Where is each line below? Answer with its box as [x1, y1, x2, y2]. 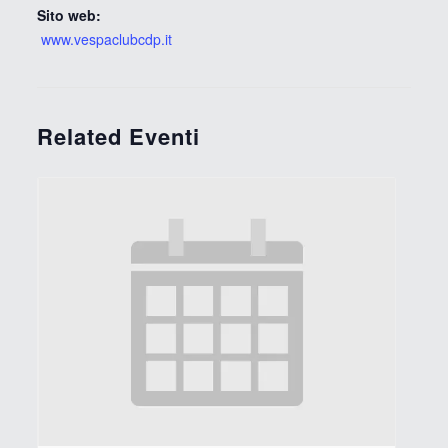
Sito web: [36, 5, 101, 26]
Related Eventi [36, 120, 200, 153]
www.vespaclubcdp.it [36, 29, 172, 50]
